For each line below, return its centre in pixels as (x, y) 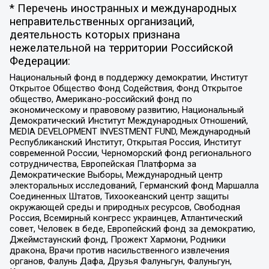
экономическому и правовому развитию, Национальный (126, 110)
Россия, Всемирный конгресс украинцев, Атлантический (126, 218)
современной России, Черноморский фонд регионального (130, 153)
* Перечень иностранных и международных (123, 8)
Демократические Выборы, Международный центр (116, 174)
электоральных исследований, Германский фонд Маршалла (134, 185)
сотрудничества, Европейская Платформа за (103, 164)
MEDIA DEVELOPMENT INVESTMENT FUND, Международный (130, 131)
